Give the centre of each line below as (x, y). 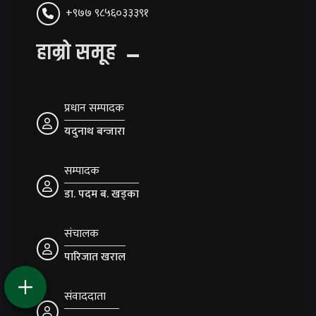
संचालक (81, 234)
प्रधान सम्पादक (94, 109)
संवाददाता (85, 297)
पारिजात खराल (95, 257)
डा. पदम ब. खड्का (101, 195)
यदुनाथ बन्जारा (94, 132)
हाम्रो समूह (77, 53)
